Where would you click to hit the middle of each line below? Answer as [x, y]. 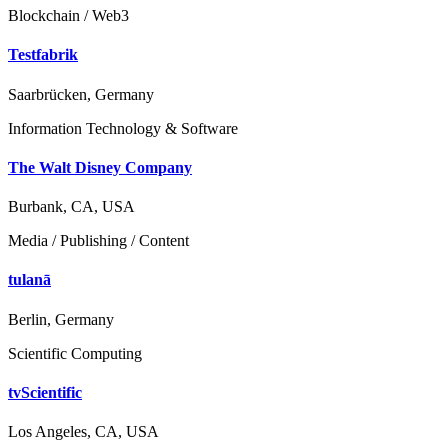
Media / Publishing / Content [98, 241]
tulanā [29, 280]
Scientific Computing [75, 353]
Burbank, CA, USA [71, 207]
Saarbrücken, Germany [81, 94]
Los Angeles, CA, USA [83, 432]
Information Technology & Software [123, 128]
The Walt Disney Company [100, 167]
